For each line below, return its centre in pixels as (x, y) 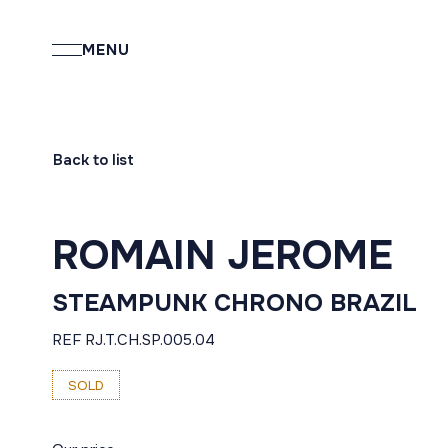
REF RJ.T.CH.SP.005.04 (133, 340)
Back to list (93, 160)
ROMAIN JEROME (222, 255)
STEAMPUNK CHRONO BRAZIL (234, 303)
